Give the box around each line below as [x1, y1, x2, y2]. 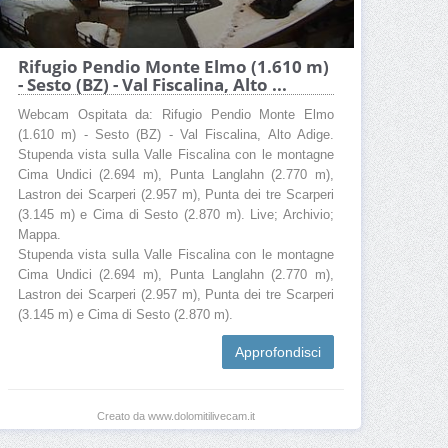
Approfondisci [235, 344, 321, 361]
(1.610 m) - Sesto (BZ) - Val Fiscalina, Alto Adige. [18, 128, 334, 143]
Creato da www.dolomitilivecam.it [97, 410, 255, 423]
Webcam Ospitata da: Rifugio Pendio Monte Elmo [18, 108, 334, 123]
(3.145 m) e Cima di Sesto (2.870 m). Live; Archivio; [18, 208, 334, 223]
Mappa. [18, 228, 61, 243]
